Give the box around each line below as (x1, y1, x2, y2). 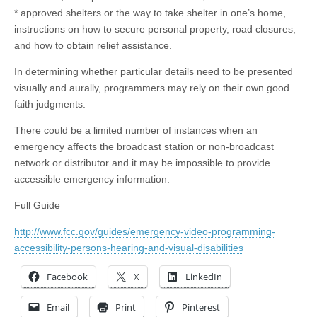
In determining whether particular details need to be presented (14, 66, 293, 78)
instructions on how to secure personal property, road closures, (14, 23, 296, 35)
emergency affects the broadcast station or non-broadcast (14, 141, 274, 153)
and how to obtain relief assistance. (14, 40, 172, 52)
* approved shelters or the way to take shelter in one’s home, (14, 7, 286, 19)
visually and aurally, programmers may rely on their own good (14, 82, 289, 94)
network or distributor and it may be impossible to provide (14, 157, 270, 169)
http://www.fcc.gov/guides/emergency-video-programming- (14, 226, 275, 238)
